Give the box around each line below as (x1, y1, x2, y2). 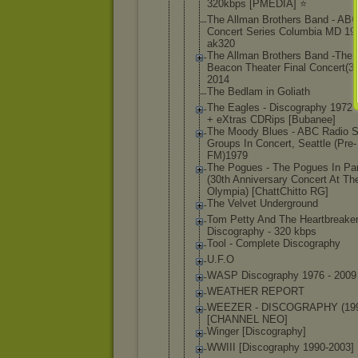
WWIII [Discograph (207, 341, 294, 353)
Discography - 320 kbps (207, 225, 316, 237)
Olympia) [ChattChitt (207, 185, 301, 197)
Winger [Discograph (207, 325, 297, 337)
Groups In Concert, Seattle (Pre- (207, 137, 356, 149)
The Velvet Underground (207, 197, 318, 209)
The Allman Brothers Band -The (207, 50, 352, 62)
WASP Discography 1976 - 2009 (207, 269, 356, 281)
